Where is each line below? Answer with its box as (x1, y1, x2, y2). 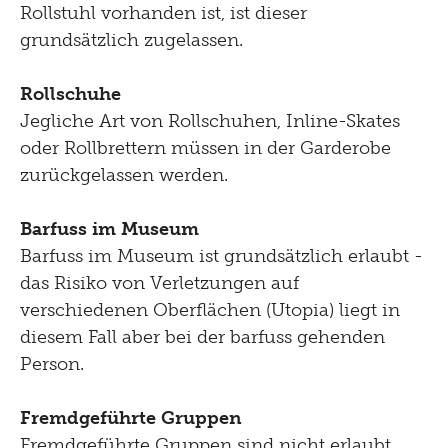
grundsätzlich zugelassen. (20, 29, 243, 52)
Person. (20, 353, 84, 376)
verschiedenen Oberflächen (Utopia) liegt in (20, 299, 400, 322)
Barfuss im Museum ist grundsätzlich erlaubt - (20, 245, 423, 268)
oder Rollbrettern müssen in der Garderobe (20, 137, 391, 160)
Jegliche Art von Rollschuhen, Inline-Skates (20, 110, 400, 133)
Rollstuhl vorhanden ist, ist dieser (20, 2, 307, 25)
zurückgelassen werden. (20, 164, 228, 187)
